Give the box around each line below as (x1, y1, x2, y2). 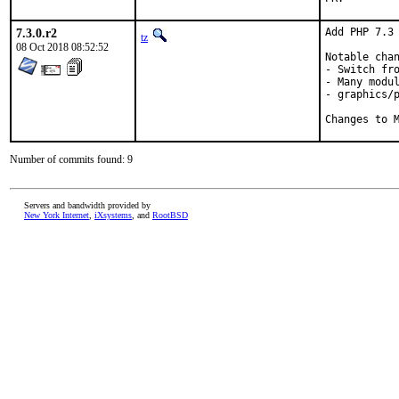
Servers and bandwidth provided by (24, 200, 151, 210)
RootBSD (152, 210, 188, 220)
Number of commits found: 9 (10, 153, 133, 166)
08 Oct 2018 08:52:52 (16, 41, 109, 53)
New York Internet (24, 210, 89, 220)
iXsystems (94, 210, 132, 220)
